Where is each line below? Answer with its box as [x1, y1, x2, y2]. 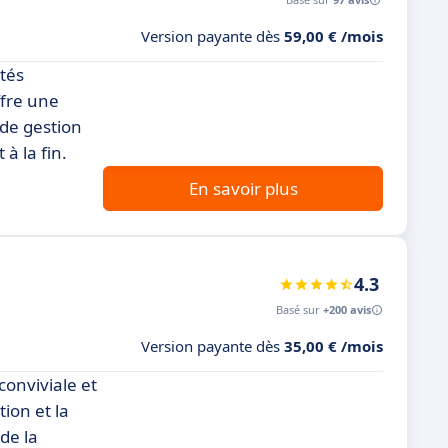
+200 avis [323, 302, 371, 317]
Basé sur [276, 302, 323, 317]
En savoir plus [188, 177, 298, 200]
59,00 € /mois [284, 26, 383, 46]
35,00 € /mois [284, 336, 383, 356]
